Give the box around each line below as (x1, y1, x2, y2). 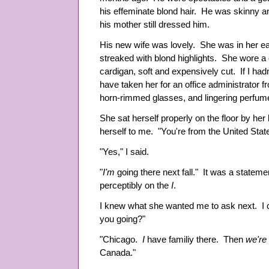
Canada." (100, 248, 136, 258)
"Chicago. (100, 235, 142, 244)
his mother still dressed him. (100, 20, 210, 29)
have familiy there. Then (147, 235, 246, 244)
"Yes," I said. (100, 147, 149, 157)
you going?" (100, 214, 145, 224)
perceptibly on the (100, 181, 171, 190)
